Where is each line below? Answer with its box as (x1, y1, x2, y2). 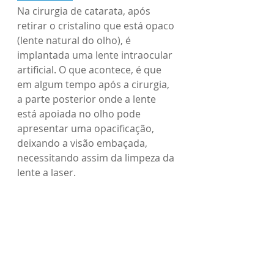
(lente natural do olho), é (17, 34, 133, 47)
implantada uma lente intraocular (17, 48, 175, 62)
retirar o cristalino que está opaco (17, 19, 177, 32)
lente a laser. (17, 166, 76, 179)
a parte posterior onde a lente (17, 92, 158, 106)
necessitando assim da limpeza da (17, 151, 177, 165)
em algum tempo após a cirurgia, (17, 78, 172, 91)
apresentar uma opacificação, (17, 122, 157, 135)
